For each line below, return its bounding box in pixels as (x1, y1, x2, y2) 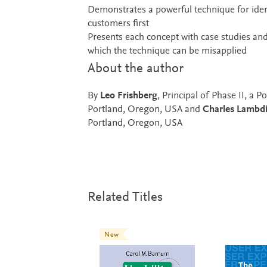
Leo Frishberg (100, 91, 157, 101)
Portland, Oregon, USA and (87, 104, 203, 115)
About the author (87, 61, 184, 76)
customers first (87, 18, 149, 29)
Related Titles (87, 190, 163, 204)
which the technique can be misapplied (87, 46, 247, 57)
